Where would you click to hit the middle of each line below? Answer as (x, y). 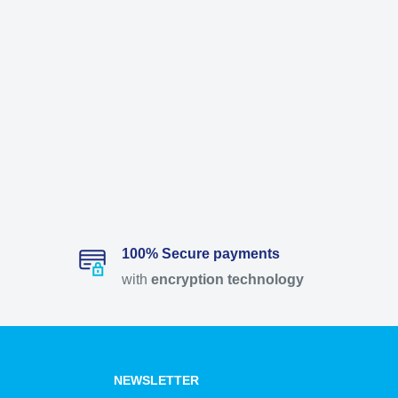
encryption (187, 280)
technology (265, 280)
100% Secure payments (200, 254)
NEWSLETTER (156, 381)
